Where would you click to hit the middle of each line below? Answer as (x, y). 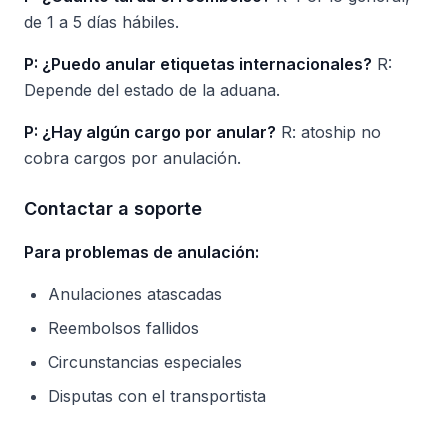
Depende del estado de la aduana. (152, 90)
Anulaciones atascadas (135, 294)
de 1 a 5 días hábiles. (101, 22)
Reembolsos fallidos (123, 328)
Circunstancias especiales (145, 362)
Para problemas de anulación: (141, 252)
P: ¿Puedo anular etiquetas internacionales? (198, 64)
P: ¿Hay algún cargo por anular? (150, 132)
